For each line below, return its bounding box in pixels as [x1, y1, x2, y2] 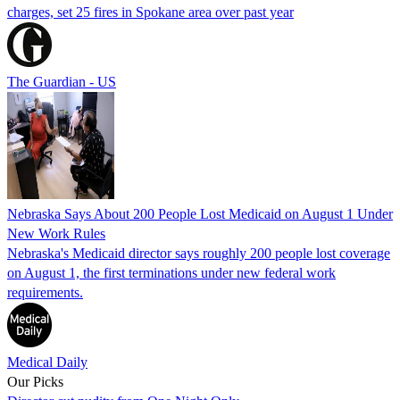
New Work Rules [7, 225, 105, 241]
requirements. [7, 284, 83, 300]
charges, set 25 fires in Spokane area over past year [7, 4, 294, 20]
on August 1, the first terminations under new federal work [7, 264, 336, 280]
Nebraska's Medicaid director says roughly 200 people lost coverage [7, 245, 390, 261]
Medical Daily [7, 354, 87, 370]
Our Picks [7, 373, 63, 389]
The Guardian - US [7, 73, 116, 89]
